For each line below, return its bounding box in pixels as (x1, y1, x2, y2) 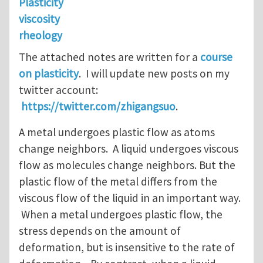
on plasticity (19, 66, 79, 81)
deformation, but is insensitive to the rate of (19, 240, 235, 255)
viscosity (19, 11, 60, 26)
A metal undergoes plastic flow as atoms (19, 125, 215, 140)
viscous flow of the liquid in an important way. (19, 191, 241, 205)
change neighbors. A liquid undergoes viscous (19, 141, 238, 156)
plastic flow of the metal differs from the (19, 174, 217, 189)
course (200, 50, 232, 65)
